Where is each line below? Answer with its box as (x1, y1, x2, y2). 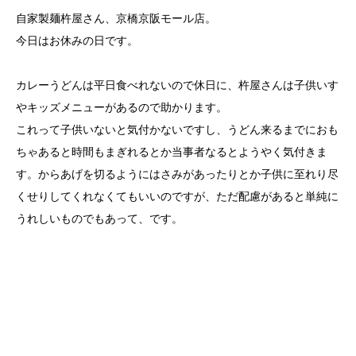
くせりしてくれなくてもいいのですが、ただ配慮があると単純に (16, 189, 339, 203)
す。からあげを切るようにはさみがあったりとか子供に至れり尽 (16, 167, 339, 180)
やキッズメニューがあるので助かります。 (16, 100, 227, 114)
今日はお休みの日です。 (16, 33, 138, 47)
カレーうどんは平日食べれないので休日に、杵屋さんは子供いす (16, 78, 339, 91)
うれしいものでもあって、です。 (16, 211, 183, 225)
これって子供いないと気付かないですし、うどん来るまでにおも (16, 122, 339, 136)
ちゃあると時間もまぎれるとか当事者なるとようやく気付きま (16, 145, 327, 158)
